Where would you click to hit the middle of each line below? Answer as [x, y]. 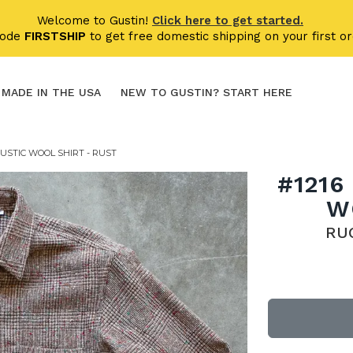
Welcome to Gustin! [95, 20]
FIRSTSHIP [55, 36]
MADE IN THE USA [51, 92]
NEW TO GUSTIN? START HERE [206, 92]
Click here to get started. [228, 20]
